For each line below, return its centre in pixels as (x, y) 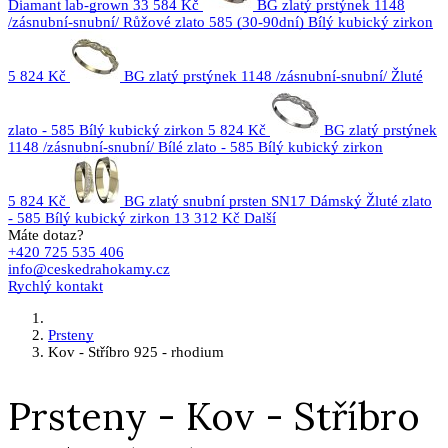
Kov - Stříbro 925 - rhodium (136, 352)
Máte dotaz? (46, 235)
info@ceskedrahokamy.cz (89, 269)
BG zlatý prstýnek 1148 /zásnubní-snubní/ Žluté (273, 76)
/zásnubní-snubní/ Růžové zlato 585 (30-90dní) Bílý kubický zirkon (220, 22)
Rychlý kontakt (55, 286)
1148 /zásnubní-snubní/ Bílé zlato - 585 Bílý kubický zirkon (195, 147)
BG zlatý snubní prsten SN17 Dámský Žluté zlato (278, 201)
